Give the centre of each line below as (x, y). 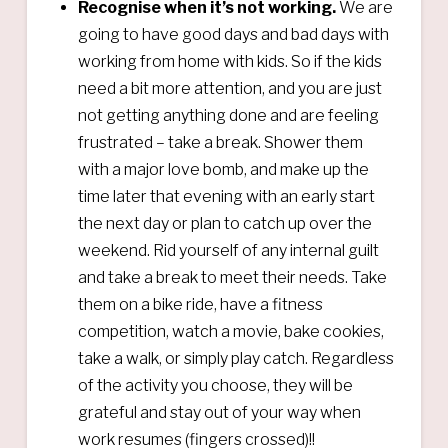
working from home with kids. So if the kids (230, 61)
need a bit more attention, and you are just (230, 88)
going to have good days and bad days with (234, 34)
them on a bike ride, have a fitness (201, 304)
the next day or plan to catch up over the (225, 223)
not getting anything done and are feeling (229, 115)
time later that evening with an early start (227, 196)
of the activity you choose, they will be (216, 385)
